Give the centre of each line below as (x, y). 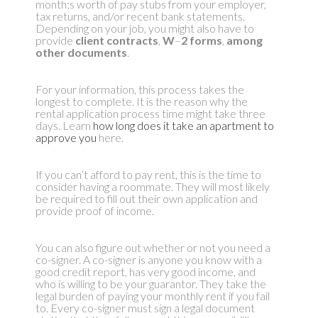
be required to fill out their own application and (146, 199)
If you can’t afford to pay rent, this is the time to (148, 175)
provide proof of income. (94, 211)
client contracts (116, 40)
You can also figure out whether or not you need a (153, 248)
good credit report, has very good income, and (145, 272)
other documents (81, 53)
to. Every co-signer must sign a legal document (145, 308)
